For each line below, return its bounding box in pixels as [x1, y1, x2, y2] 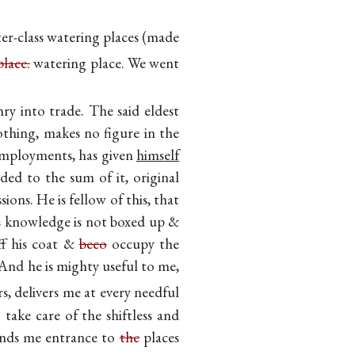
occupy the [106, 234, 180, 254]
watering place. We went [30, 53, 180, 74]
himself [136, 145, 179, 166]
